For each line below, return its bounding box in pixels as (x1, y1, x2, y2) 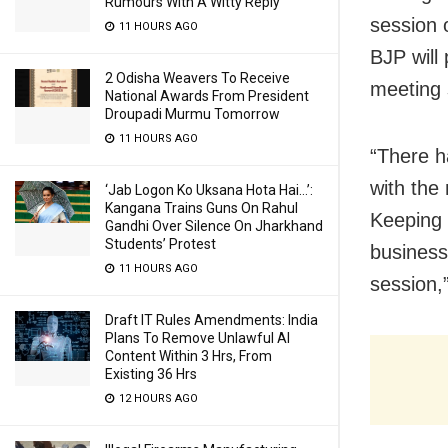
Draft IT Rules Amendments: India (105, 312, 318, 328)
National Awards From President (105, 88, 309, 104)
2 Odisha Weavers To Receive (105, 70, 290, 86)
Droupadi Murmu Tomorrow (105, 106, 280, 122)
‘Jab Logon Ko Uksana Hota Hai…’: (105, 182, 313, 198)
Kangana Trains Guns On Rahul (105, 200, 298, 216)
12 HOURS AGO (116, 392, 198, 405)
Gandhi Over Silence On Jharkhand (105, 218, 323, 234)
